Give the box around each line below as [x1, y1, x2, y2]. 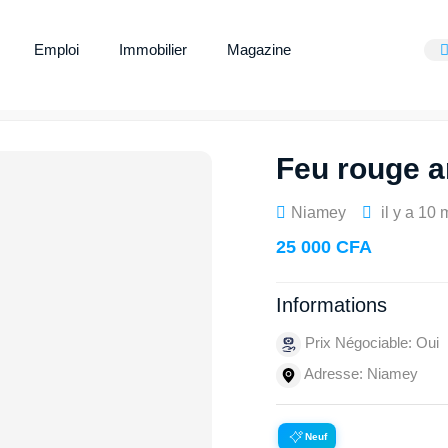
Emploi [33, 41, 79, 58]
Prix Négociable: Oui [301, 334, 439, 352]
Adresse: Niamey [301, 365, 418, 383]
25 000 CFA [276, 237, 372, 257]
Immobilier [118, 41, 187, 58]
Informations [276, 294, 387, 316]
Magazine [226, 41, 291, 58]
